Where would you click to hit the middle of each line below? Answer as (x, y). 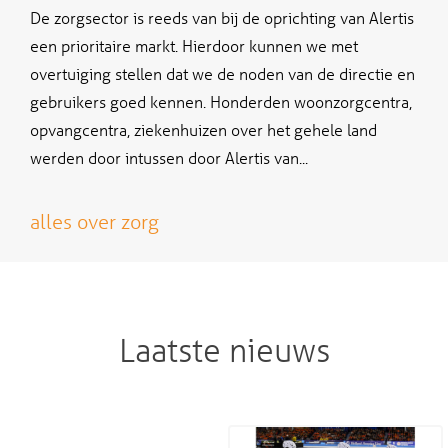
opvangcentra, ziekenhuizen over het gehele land (203, 130)
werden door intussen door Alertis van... (169, 158)
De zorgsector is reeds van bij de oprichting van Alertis (222, 18)
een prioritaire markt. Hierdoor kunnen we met (194, 46)
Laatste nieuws (224, 351)
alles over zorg (94, 222)
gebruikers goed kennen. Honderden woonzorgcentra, (221, 102)
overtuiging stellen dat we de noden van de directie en (222, 74)
